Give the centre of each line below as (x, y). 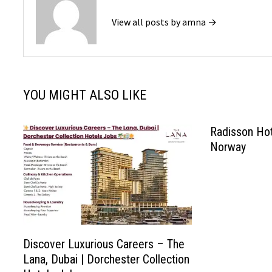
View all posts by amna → (165, 22)
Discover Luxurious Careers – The (104, 244)
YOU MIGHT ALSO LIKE (85, 95)
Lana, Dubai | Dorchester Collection (107, 260)
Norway (228, 147)
